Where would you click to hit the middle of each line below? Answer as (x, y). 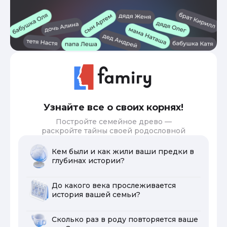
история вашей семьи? (96, 194)
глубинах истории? (88, 160)
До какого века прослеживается (114, 185)
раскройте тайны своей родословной (113, 130)
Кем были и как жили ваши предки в (123, 151)
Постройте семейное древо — (113, 121)
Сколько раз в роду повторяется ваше (125, 219)
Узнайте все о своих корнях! (113, 107)
